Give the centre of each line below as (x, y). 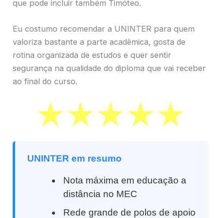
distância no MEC (100, 194)
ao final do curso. (45, 82)
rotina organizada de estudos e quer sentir (92, 55)
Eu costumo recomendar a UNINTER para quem (104, 29)
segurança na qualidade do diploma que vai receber (109, 68)
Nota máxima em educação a (125, 180)
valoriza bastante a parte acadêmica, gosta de (99, 42)
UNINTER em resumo (74, 158)
